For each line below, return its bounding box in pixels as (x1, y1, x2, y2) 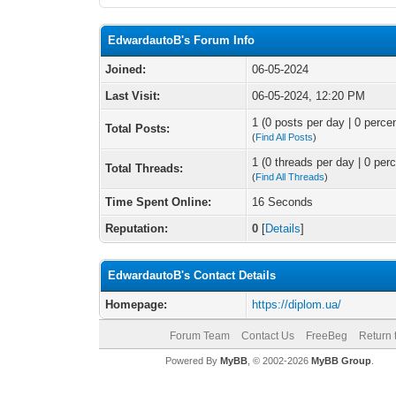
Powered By (164, 355, 220, 366)
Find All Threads (255, 171, 325, 182)
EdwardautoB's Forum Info (108, 34, 255, 47)
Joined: (105, 63, 147, 76)
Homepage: (105, 298, 168, 311)
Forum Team (169, 330, 230, 342)
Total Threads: (105, 162, 184, 175)
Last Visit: (105, 89, 161, 103)
